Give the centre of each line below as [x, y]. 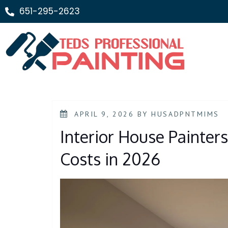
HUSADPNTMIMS [185, 114]
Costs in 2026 [110, 159]
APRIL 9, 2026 [104, 114]
